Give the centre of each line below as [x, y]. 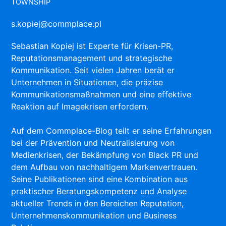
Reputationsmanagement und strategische [92, 58]
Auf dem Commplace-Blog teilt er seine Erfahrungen [111, 131]
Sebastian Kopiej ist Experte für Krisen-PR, [92, 46]
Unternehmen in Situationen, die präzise [87, 82]
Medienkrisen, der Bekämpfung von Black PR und [105, 155]
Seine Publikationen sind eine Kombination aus [100, 179]
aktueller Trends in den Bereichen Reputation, [98, 204]
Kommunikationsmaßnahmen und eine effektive [101, 95]
